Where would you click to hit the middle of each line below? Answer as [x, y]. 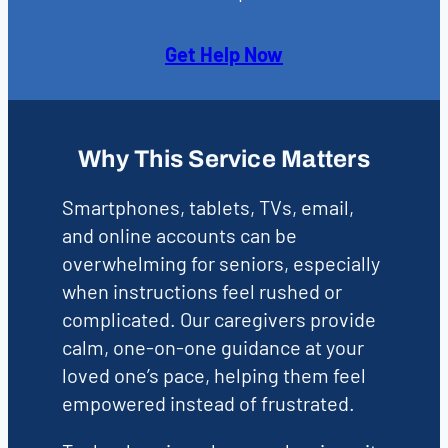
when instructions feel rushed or [201, 291]
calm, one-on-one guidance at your [212, 347]
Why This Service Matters [224, 159]
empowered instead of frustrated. [208, 403]
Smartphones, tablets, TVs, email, [207, 207]
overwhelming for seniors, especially [220, 263]
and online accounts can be [179, 235]
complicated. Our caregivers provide [218, 319]
